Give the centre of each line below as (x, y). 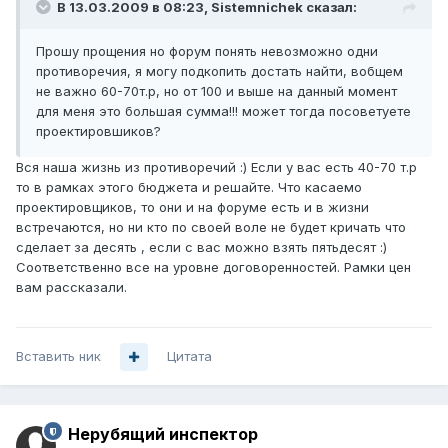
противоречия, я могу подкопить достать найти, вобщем (219, 71)
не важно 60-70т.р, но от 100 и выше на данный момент (216, 91)
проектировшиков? (98, 131)
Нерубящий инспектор (163, 434)
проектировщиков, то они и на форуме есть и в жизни (192, 207)
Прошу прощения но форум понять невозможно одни (207, 51)
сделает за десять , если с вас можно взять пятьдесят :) (201, 247)
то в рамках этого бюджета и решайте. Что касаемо (189, 187)
